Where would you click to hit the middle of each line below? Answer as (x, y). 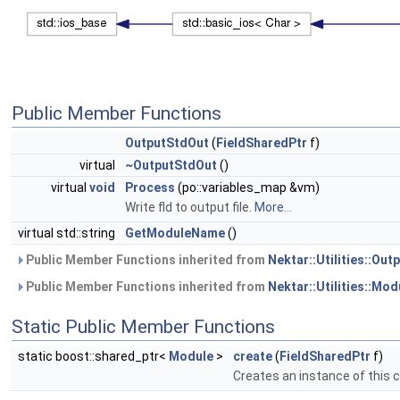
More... (273, 207)
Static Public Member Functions (143, 327)
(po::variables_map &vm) (247, 187)
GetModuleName (175, 233)
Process (150, 187)
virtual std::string (68, 233)
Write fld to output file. (190, 207)
